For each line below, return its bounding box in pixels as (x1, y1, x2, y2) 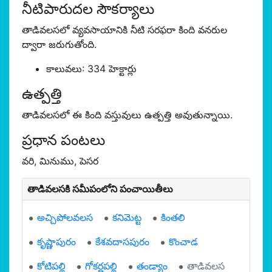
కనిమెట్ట (112, 211, 141, 223)
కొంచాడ (169, 236, 198, 248)
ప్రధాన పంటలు (22, 131, 105, 149)
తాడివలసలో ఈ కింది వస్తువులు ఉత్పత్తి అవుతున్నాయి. (22, 109, 233, 121)
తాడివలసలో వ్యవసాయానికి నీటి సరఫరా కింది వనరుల (22, 24, 227, 36)
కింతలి (161, 211, 185, 223)
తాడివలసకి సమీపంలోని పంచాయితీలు (27, 183, 173, 195)
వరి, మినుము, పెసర (22, 155, 98, 167)
